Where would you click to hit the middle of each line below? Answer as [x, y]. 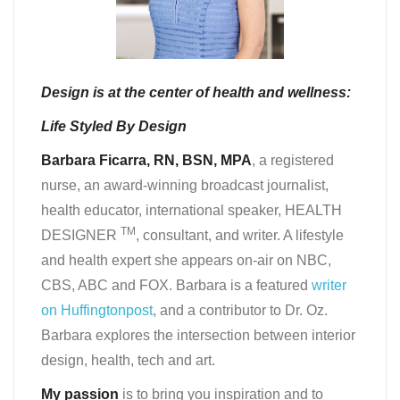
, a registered [293, 160]
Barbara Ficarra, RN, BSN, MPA [146, 160]
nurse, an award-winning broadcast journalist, [185, 185]
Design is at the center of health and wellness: [196, 92]
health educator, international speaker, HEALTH [192, 210]
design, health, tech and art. [128, 360]
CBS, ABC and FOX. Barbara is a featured [176, 285]
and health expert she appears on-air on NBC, [186, 260]
